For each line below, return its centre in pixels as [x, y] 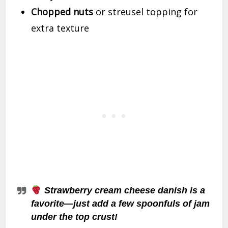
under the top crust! [75, 217]
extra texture [60, 28]
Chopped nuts [62, 12]
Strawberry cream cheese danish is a [124, 191]
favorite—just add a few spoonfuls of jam [121, 204]
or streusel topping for [146, 12]
